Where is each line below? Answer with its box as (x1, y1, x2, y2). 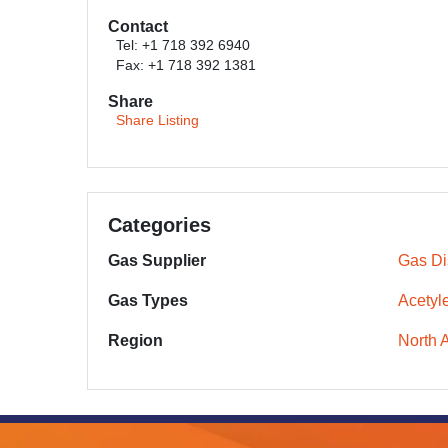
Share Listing (116, 113, 199, 128)
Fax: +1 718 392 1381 (116, 58, 256, 73)
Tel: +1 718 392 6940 (116, 38, 250, 53)
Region (108, 332, 163, 349)
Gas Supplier (108, 252, 206, 269)
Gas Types (108, 292, 188, 309)
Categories (108, 214, 211, 236)
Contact (108, 18, 168, 35)
